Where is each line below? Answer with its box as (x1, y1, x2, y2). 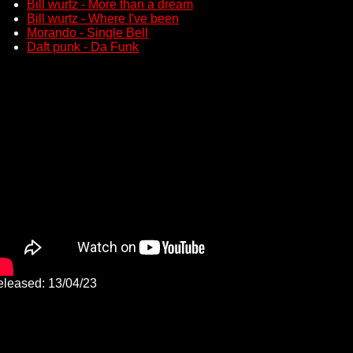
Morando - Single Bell (27, 26, 148, 40)
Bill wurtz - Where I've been (27, 12, 179, 26)
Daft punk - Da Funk (27, 40, 139, 54)
